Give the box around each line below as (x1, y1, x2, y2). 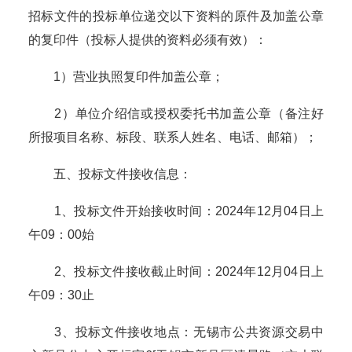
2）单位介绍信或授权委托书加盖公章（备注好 (28, 107, 324, 121)
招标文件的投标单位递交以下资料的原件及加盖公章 (28, 9, 324, 24)
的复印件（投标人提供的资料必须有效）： (28, 33, 267, 47)
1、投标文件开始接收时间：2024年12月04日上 (28, 204, 324, 218)
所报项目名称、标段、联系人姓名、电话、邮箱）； (28, 130, 317, 145)
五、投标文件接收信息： (28, 167, 192, 181)
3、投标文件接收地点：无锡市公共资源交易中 (28, 325, 324, 339)
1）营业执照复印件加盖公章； (28, 70, 224, 84)
